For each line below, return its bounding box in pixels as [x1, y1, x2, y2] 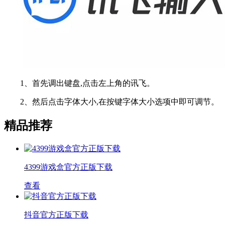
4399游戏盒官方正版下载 [24, 162, 113, 171]
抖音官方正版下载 [24, 210, 88, 219]
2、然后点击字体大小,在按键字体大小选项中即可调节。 [4, 97, 219, 106]
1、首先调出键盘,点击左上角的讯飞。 [4, 78, 155, 87]
